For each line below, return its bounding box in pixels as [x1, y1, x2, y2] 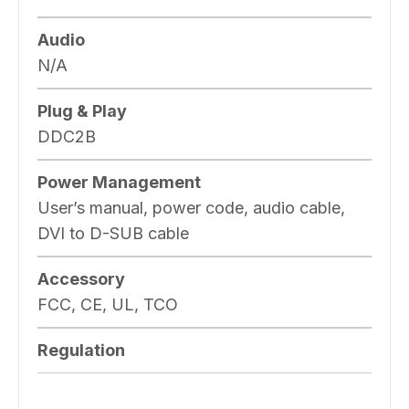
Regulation [37, 340, 125, 360]
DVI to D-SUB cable [37, 223, 189, 243]
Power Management [37, 172, 201, 192]
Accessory [37, 268, 125, 288]
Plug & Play [37, 100, 127, 121]
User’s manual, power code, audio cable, [37, 197, 345, 217]
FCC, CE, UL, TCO [37, 294, 178, 314]
